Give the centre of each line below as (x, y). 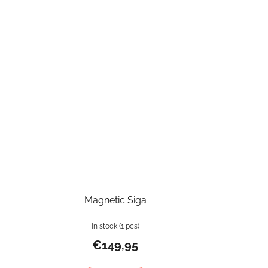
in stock (105, 226)
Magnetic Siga (115, 200)
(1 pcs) (129, 226)
